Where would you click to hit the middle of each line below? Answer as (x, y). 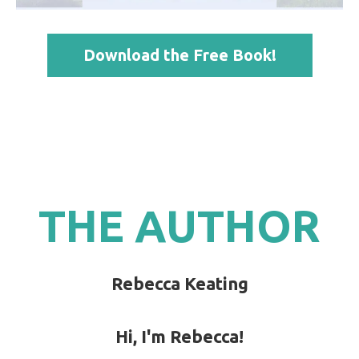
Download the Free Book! (179, 55)
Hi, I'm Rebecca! (179, 337)
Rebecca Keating (179, 284)
